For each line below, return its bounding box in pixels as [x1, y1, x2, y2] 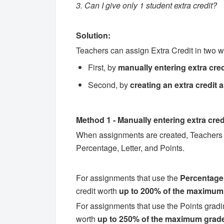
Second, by [88, 79, 130, 91]
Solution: [76, 29, 110, 41]
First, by [88, 61, 118, 73]
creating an [130, 79, 172, 91]
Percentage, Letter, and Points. [76, 141, 184, 153]
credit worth [76, 184, 119, 196]
